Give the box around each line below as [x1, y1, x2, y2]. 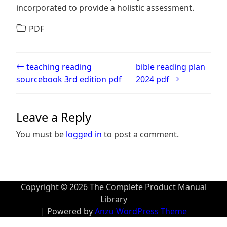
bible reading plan [135, 61, 205, 72]
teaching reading [24, 61, 92, 72]
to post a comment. [102, 129, 179, 140]
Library [100, 194, 127, 205]
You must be [16, 129, 66, 140]
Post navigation [16, 51, 109, 68]
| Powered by [40, 206, 95, 217]
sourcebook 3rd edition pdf [16, 73, 122, 85]
